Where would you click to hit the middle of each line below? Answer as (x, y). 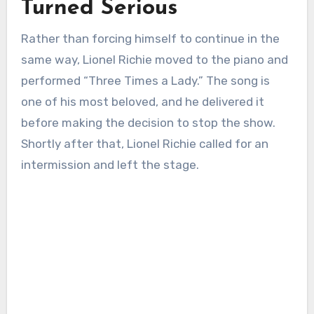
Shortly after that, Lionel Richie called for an (144, 143)
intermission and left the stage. (110, 164)
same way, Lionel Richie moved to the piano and (154, 59)
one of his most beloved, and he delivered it (142, 101)
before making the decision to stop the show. (148, 122)
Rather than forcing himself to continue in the (150, 38)
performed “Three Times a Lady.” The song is (145, 80)
